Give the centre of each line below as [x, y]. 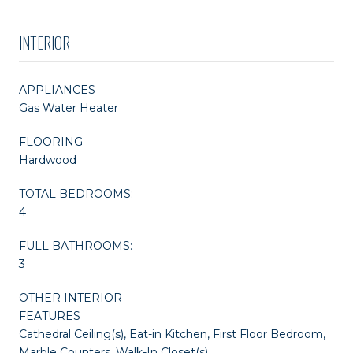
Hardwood [48, 160]
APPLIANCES [57, 89]
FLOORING [51, 141]
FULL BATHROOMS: [76, 245]
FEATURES [50, 316]
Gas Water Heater [69, 108]
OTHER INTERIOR [71, 297]
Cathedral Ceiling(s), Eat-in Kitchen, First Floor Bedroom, [172, 334]
